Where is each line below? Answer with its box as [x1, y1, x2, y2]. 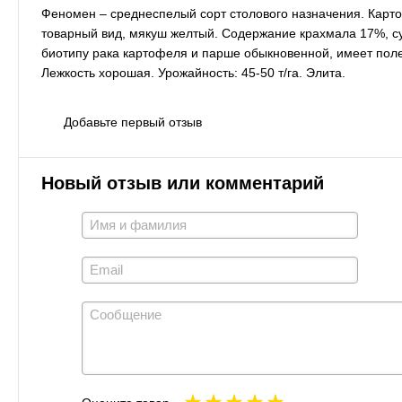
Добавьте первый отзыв [64, 115, 202, 130]
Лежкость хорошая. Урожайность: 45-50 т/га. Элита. [41, 66, 345, 81]
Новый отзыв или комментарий [41, 173, 324, 194]
